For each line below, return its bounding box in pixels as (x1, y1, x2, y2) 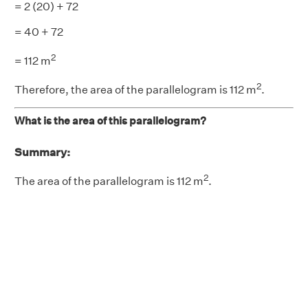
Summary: (14, 145, 70, 159)
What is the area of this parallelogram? (14, 113, 206, 127)
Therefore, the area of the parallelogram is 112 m (14, 83, 256, 97)
